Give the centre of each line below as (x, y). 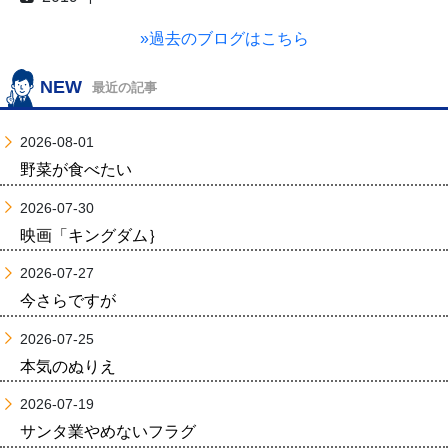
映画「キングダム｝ (92, 235)
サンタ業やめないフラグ (108, 431)
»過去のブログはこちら (224, 38)
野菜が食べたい (76, 169)
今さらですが (68, 300)
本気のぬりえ (68, 366)
